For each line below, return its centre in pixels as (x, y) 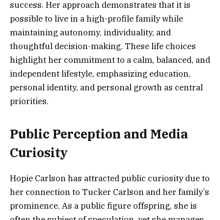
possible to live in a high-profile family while (96, 18)
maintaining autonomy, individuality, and (90, 32)
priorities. (29, 101)
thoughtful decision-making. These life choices (103, 46)
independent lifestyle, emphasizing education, (100, 73)
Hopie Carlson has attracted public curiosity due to (110, 179)
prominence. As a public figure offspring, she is (103, 206)
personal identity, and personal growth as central (106, 87)
